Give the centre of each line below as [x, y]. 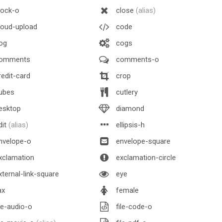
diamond [129, 108]
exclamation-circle [145, 157]
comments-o [137, 59]
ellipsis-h [129, 125]
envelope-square [142, 141]
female [126, 190]
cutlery [126, 92]
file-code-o [133, 206]
